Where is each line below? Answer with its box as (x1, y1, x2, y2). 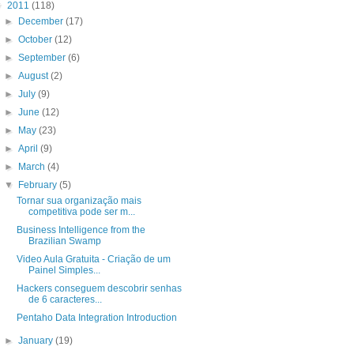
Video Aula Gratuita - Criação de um (16, 254, 171, 265)
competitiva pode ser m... (28, 206, 135, 218)
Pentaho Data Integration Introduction (16, 312, 177, 324)
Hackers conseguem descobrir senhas (16, 283, 182, 295)
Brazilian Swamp (28, 235, 101, 247)
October (18, 34, 55, 46)
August (18, 70, 51, 82)
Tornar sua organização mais (16, 195, 141, 207)
